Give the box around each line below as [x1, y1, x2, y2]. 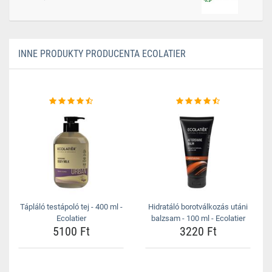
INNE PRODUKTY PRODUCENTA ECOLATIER [18, 48, 186, 60]
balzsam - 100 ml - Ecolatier [151, 214, 245, 223]
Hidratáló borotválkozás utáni [148, 202, 248, 212]
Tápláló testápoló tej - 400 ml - [19, 202, 123, 212]
